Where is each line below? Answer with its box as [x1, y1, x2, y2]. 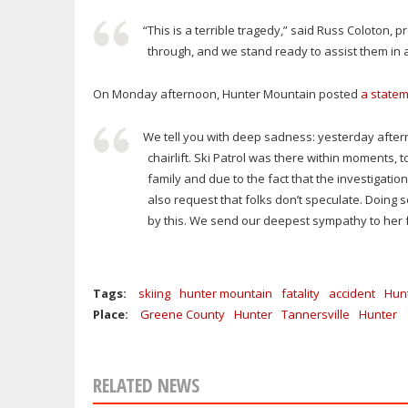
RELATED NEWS [93, 372, 199, 399]
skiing [138, 285, 170, 302]
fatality [281, 285, 320, 302]
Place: [93, 306, 131, 323]
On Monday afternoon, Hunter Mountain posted [93, 86, 361, 103]
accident [329, 285, 375, 302]
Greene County [140, 306, 225, 323]
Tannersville [281, 306, 350, 323]
